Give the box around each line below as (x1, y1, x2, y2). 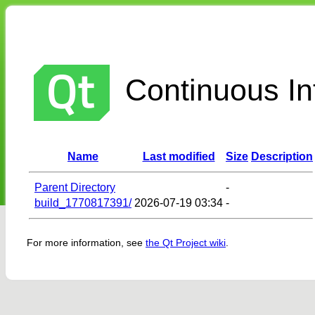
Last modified (142, 150, 215, 162)
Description (251, 150, 313, 162)
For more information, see (27, 237, 146, 249)
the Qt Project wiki (146, 237, 226, 249)
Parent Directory (34, 181, 115, 193)
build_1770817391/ (34, 196, 131, 209)
